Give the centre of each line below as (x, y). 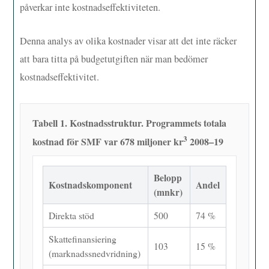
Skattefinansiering (83, 239)
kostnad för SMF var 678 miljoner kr (107, 142)
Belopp (168, 178)
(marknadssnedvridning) (95, 253)
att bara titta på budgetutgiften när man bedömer (114, 59)
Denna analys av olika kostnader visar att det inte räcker (128, 41)
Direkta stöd (71, 216)
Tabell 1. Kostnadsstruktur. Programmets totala (129, 123)
